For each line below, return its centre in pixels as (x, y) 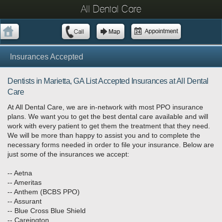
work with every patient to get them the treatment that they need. (109, 126)
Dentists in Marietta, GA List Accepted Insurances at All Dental (108, 81)
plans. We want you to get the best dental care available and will (108, 117)
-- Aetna (20, 173)
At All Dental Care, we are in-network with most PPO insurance (105, 107)
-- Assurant (26, 201)
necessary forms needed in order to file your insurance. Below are (111, 145)
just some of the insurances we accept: (68, 154)
